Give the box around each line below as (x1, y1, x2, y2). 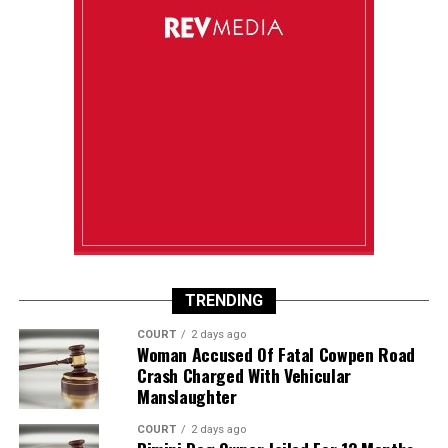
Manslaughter (136, 382, 237, 409)
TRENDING (184, 290, 263, 310)
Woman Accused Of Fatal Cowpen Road (136, 340, 415, 367)
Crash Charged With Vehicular (136, 361, 352, 388)
